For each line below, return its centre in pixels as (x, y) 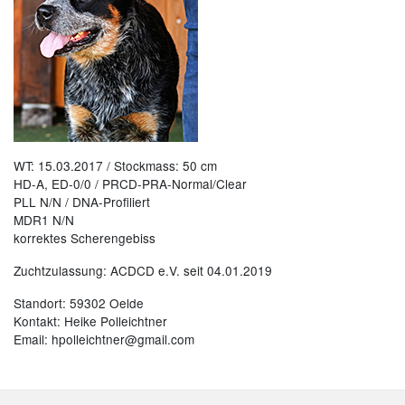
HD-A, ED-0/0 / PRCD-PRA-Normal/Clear (130, 183)
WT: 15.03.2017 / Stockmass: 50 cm (115, 165)
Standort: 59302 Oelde (79, 302)
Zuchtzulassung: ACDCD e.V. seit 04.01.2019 (143, 270)
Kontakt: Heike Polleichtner (90, 320)
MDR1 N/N (44, 219)
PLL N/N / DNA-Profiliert (82, 201)
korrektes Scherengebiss (85, 237)
